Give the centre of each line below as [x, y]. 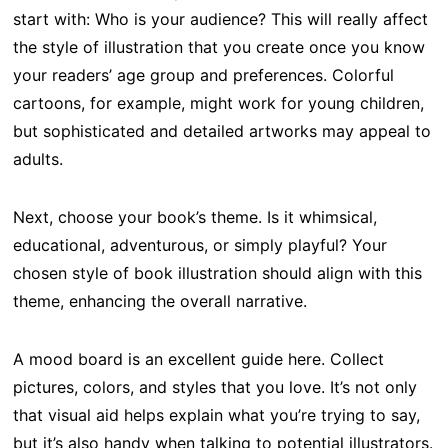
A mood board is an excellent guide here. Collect [198, 358]
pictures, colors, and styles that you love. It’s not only [214, 386]
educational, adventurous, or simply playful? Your [199, 244]
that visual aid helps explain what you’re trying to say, [216, 414]
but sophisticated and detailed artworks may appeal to [221, 130]
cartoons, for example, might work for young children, [218, 102]
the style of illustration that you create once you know [218, 46]
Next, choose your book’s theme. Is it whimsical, [194, 216]
